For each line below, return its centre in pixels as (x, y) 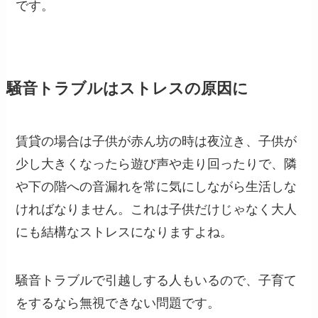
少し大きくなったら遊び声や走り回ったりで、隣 (157, 164)
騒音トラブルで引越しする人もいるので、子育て (157, 281)
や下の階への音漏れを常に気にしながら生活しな (157, 187)
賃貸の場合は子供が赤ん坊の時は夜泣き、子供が (157, 142)
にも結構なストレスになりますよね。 (125, 232)
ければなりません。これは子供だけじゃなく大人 (157, 210)
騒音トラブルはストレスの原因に (127, 89)
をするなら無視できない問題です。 (118, 303)
